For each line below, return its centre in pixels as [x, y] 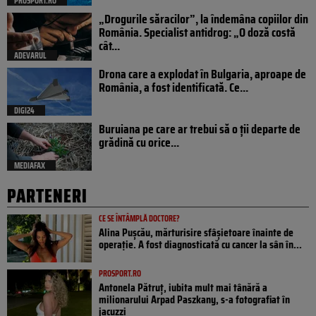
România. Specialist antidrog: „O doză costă [197, 32]
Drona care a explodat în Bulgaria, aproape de [202, 74]
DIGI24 [24, 110]
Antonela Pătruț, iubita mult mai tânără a [183, 287]
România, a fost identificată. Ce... [174, 87]
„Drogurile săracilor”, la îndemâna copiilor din [203, 19]
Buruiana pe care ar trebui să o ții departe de [200, 129]
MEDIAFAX [30, 165]
